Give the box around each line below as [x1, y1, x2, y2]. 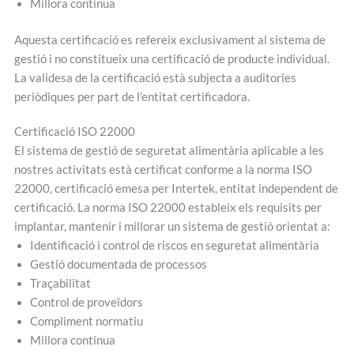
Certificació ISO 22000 [13, 124, 135, 138]
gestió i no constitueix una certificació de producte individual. [13, 51, 330, 66]
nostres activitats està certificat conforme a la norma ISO [13, 162, 312, 176]
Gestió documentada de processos [29, 257, 207, 271]
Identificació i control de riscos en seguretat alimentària [29, 238, 319, 252]
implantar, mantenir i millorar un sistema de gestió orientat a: [13, 219, 330, 233]
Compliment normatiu [29, 314, 143, 328]
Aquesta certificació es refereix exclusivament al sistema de [13, 32, 326, 47]
